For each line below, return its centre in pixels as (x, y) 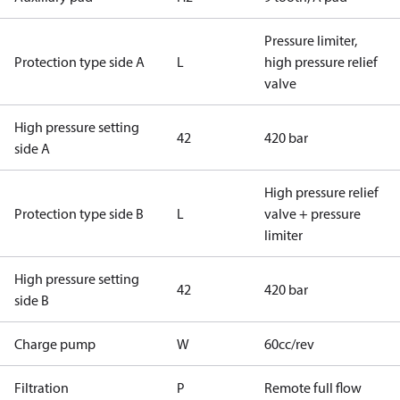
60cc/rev (289, 344)
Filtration (42, 387)
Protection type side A (79, 62)
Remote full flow (313, 387)
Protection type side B (79, 213)
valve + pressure (312, 213)
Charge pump (55, 344)
